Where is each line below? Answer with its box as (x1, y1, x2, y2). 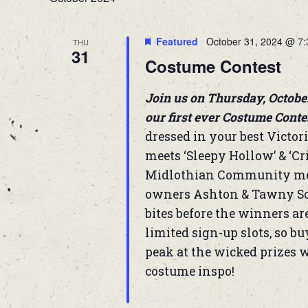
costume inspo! (144, 263, 234, 280)
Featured (155, 34, 198, 49)
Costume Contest (144, 54, 281, 78)
